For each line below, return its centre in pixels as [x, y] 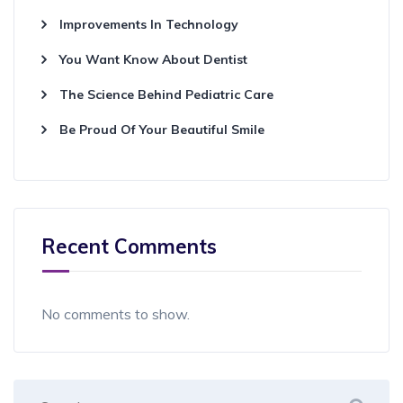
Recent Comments [129, 246]
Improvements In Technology [149, 24]
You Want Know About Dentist [153, 59]
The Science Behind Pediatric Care [166, 94]
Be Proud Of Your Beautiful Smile [162, 129]
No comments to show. [116, 313]
